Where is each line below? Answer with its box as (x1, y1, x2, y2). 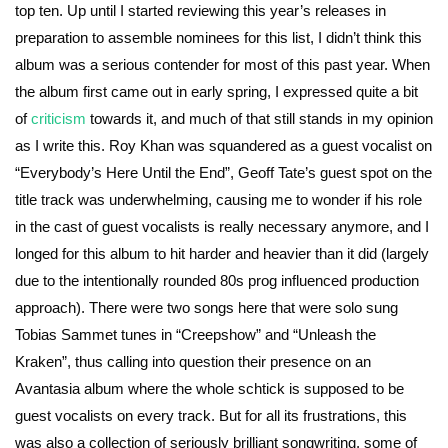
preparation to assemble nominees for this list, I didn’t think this (15, 29, 422, 47)
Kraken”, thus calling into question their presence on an (15, 353, 371, 371)
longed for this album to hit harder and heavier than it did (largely (15, 245, 429, 263)
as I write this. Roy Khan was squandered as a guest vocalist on (15, 137, 432, 155)
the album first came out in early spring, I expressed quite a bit (15, 83, 418, 101)
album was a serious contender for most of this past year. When (15, 56, 430, 74)
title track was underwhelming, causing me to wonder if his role (15, 191, 422, 209)
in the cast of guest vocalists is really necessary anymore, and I (15, 218, 429, 236)
